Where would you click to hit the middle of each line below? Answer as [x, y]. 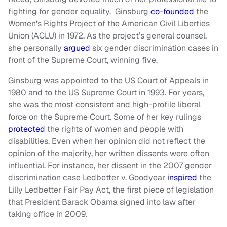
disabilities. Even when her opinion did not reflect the [107, 141]
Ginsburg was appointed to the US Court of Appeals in [108, 81]
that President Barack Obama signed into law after [102, 202]
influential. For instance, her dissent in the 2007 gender [110, 166]
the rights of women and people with [115, 129]
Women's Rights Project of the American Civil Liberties [109, 24]
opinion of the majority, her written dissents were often [109, 154]
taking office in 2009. [48, 214]
